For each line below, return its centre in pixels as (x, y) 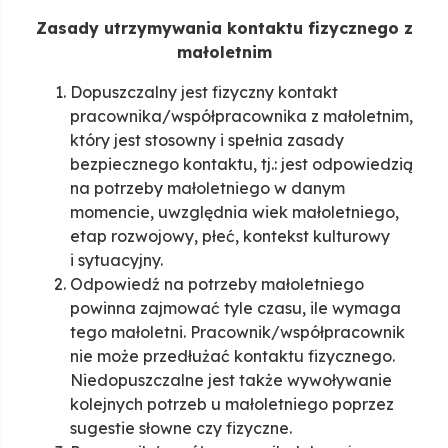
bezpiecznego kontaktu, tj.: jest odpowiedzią (241, 164)
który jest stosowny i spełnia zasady (207, 140)
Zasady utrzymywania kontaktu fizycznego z (224, 28)
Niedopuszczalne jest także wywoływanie (231, 380)
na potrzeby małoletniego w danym (207, 188)
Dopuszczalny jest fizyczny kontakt (204, 92)
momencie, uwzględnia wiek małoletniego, (234, 212)
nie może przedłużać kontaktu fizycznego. (232, 356)
